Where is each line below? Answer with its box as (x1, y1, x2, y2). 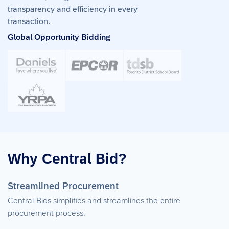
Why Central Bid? (8, 151, 127, 167)
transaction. (8, 17, 50, 26)
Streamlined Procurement (8, 181, 119, 191)
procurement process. (8, 209, 85, 217)
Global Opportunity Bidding (8, 33, 110, 41)
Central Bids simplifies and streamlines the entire (8, 196, 180, 205)
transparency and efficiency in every (8, 5, 138, 13)
